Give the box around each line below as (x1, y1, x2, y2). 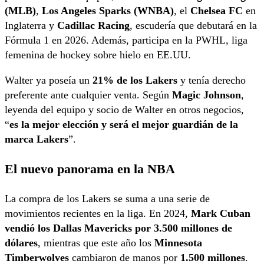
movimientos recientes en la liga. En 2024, (5, 207, 191, 219)
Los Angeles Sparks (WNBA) (42, 4, 174, 16)
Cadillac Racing (57, 19, 130, 31)
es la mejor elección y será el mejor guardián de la (9, 118, 238, 130)
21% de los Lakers (93, 74, 177, 86)
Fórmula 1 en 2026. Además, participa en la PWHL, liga (5, 34, 247, 46)
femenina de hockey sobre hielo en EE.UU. (5, 48, 191, 61)
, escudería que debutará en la (130, 19, 257, 31)
